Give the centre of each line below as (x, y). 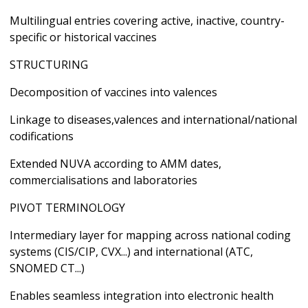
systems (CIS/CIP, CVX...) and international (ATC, (131, 251)
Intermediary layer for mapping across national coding (150, 235)
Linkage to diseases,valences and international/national (153, 119)
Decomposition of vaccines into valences (113, 92)
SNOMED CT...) (47, 268)
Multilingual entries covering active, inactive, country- (147, 20)
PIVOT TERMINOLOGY (67, 207)
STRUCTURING (49, 64)
